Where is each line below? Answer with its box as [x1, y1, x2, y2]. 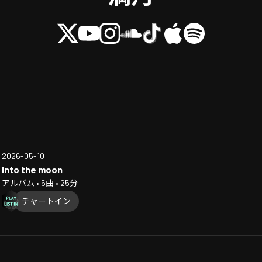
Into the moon [2, 164, 63, 175]
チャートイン [22, 195, 71, 206]
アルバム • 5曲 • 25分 [2, 178, 78, 188]
